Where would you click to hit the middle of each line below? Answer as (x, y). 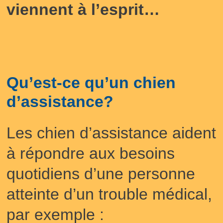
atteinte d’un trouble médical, (109, 194)
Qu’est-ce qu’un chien (91, 83)
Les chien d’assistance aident (111, 133)
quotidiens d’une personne (101, 174)
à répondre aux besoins (91, 153)
